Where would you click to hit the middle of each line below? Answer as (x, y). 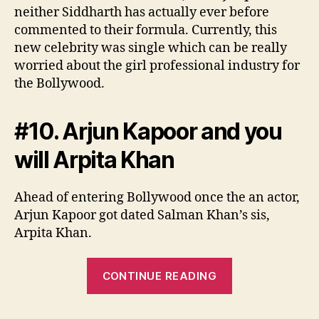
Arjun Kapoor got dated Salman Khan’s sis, (142, 215)
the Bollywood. (59, 83)
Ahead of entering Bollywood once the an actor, (157, 197)
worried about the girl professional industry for (157, 66)
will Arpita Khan (94, 159)
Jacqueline (264, 286)
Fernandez (265, 305)
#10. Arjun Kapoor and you (148, 131)
